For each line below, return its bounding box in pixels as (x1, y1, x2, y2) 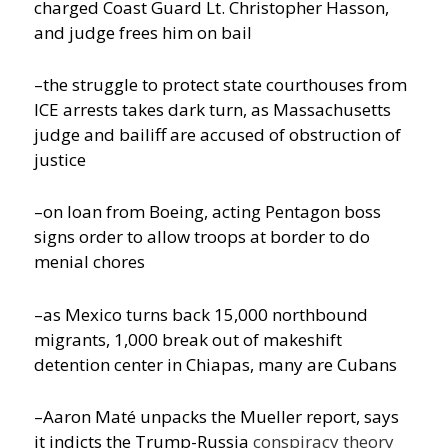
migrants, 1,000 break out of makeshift (34, 327, 343, 351)
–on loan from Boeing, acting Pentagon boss (34, 200, 382, 224)
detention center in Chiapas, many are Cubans (34, 352, 398, 376)
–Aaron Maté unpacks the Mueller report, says (34, 404, 400, 428)
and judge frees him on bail (34, 20, 253, 44)
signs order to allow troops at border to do (34, 225, 371, 249)
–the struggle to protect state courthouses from (34, 73, 408, 97)
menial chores (34, 250, 146, 274)
